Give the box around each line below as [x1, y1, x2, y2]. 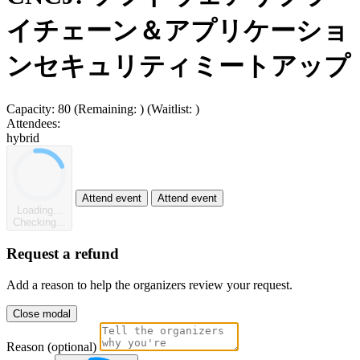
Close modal [13, 307, 71, 320]
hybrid [6, 130, 39, 145]
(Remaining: [74, 101, 140, 116]
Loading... [16, 203, 63, 216]
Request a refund [6, 245, 119, 263]
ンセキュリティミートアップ [6, 51, 350, 81]
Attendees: [6, 116, 60, 130]
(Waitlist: [147, 101, 195, 116]
